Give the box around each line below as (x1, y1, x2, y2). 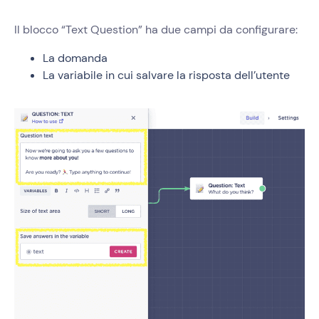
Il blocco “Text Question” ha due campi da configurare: (14, 22, 298, 38)
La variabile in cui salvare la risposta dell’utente (43, 68, 290, 83)
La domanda (43, 51, 108, 66)
